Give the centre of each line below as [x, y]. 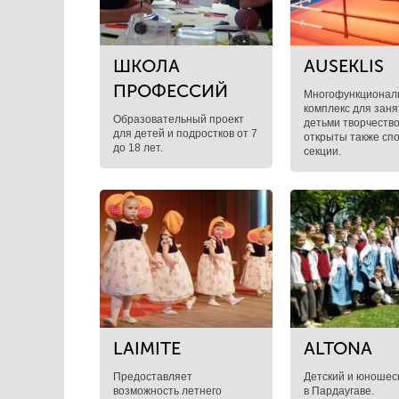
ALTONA [338, 348]
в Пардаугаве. [338, 391]
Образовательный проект [179, 119]
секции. [322, 151]
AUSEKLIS [343, 66]
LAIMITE [147, 348]
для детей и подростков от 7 [185, 134]
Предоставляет [153, 377]
